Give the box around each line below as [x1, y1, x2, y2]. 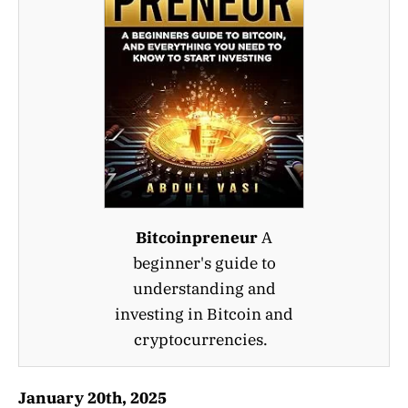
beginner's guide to [132, 252, 276, 273]
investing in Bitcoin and [115, 303, 293, 324]
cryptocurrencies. [133, 329, 275, 350]
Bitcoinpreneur [136, 227, 258, 248]
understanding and [132, 278, 276, 299]
